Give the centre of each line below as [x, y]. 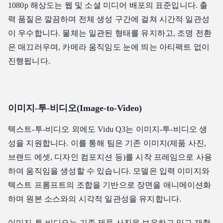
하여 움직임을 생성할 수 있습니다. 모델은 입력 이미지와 [109, 171]
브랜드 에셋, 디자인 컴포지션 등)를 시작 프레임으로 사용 [110, 157]
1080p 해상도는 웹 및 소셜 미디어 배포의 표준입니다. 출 [108, 5]
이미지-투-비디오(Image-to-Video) [75, 108]
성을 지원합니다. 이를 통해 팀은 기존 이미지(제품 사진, [107, 143]
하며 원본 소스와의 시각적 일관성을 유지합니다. [95, 199]
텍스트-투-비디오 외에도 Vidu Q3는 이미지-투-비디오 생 [108, 129]
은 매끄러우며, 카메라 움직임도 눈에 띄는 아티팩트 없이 [109, 47]
